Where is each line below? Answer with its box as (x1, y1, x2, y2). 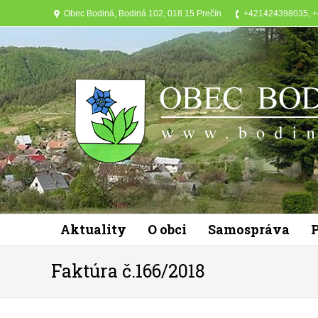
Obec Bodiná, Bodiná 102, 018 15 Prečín (64, 9, 221, 18)
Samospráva (208, 221, 290, 238)
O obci (148, 221, 187, 238)
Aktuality (60, 221, 126, 238)
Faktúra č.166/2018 (51, 259, 205, 283)
